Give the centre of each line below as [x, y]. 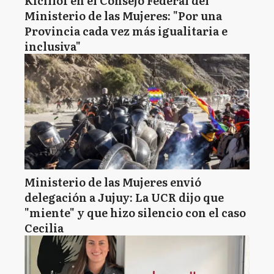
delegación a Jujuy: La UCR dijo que [124, 197]
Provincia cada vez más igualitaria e [126, 31]
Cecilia [44, 228]
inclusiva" [53, 46]
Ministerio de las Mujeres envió [113, 182]
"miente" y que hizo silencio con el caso [135, 213]
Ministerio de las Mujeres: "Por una [123, 16]
